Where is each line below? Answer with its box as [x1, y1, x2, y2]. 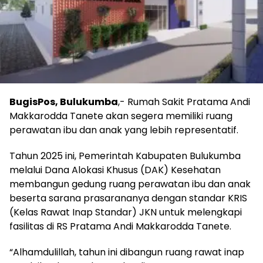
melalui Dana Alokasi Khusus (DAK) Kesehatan [9, 163, 221, 177]
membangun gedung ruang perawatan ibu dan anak [9, 177, 251, 191]
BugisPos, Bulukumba [9, 95, 118, 109]
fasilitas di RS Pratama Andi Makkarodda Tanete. [9, 219, 231, 233]
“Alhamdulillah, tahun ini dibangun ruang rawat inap [9, 245, 244, 259]
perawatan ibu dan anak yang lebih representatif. [9, 123, 238, 137]
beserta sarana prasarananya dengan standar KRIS [9, 191, 247, 205]
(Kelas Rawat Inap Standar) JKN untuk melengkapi [9, 205, 242, 219]
